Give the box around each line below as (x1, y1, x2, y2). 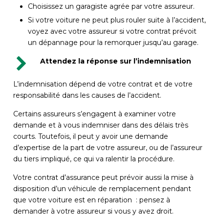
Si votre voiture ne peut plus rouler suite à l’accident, (27, 15, 206, 24)
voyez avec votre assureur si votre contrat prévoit (27, 26, 197, 36)
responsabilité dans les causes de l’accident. (13, 90, 161, 100)
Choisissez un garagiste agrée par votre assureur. (27, 1, 195, 11)
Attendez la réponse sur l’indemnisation (40, 56, 191, 66)
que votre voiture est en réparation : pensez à (13, 195, 170, 204)
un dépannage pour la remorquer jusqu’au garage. (27, 38, 198, 47)
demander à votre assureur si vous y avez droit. (13, 206, 174, 216)
